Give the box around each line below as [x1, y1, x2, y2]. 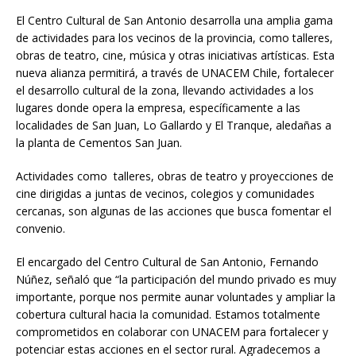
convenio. [16, 221, 65, 237]
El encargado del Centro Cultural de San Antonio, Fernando [16, 254, 319, 270]
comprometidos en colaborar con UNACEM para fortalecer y [16, 324, 328, 340]
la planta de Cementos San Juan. [16, 135, 182, 151]
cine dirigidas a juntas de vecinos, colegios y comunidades [16, 186, 315, 202]
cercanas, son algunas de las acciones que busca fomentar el [16, 203, 331, 219]
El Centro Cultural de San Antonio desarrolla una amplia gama [16, 13, 333, 29]
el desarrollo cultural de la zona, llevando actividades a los [16, 83, 314, 99]
